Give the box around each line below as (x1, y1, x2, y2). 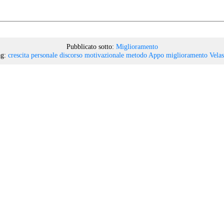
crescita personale (8, 50, 57, 59)
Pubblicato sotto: (66, 42, 114, 50)
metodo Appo (126, 50, 164, 59)
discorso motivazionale (59, 50, 124, 59)
